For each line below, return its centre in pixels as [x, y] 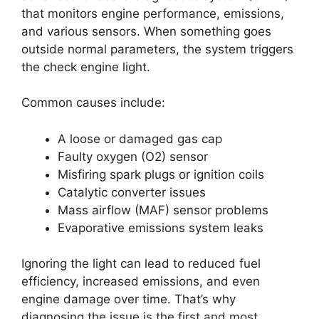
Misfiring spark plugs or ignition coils [161, 174]
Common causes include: [93, 103]
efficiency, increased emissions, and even [141, 282]
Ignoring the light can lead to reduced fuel [141, 264]
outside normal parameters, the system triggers [157, 49]
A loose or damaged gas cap [140, 138]
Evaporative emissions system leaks [161, 228]
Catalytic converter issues [132, 192]
